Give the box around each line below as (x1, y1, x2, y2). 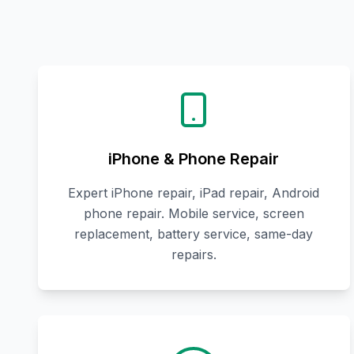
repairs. (171, 247, 217, 263)
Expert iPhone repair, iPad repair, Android (68, 185, 320, 201)
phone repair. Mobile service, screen (83, 205, 304, 222)
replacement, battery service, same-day (74, 226, 314, 243)
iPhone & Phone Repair (108, 149, 280, 169)
